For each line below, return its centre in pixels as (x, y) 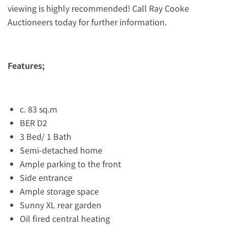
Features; (26, 65)
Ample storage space (59, 191)
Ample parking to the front (70, 164)
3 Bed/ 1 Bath (46, 136)
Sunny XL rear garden (61, 205)
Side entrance (46, 177)
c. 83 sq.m (39, 109)
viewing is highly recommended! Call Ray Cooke (98, 8)
